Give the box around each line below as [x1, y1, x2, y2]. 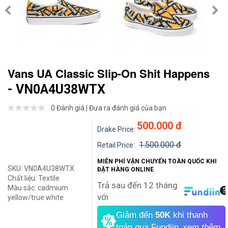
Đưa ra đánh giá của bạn [89, 104, 166, 112]
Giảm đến [116, 210, 153, 220]
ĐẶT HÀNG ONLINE [97, 166, 154, 173]
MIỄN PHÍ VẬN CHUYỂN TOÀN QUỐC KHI [97, 158, 217, 165]
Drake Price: [97, 125, 137, 133]
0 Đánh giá [51, 104, 84, 112]
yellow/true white [8, 193, 64, 202]
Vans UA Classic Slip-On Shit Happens [8, 65, 210, 81]
